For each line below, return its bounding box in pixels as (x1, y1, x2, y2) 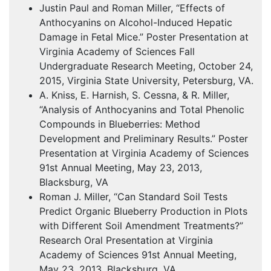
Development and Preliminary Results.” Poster (39, 132, 248, 145)
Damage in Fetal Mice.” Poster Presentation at (39, 31, 249, 44)
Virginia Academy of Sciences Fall (39, 45, 195, 58)
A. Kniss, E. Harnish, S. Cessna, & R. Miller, (39, 89, 229, 102)
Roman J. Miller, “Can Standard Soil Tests (39, 191, 227, 203)
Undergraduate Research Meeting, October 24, (39, 60, 253, 73)
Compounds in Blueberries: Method (39, 118, 200, 131)
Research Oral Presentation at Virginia (39, 234, 213, 247)
